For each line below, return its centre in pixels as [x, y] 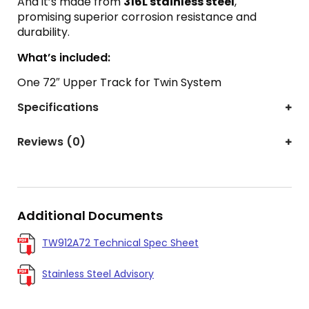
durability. [43, 32]
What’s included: [64, 58]
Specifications [58, 107]
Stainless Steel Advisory [98, 274]
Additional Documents [90, 216]
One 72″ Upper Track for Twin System [119, 82]
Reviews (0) [51, 142]
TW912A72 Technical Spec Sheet [120, 243]
